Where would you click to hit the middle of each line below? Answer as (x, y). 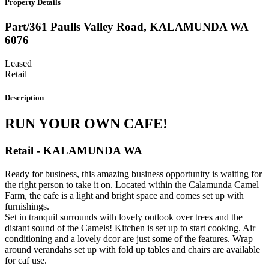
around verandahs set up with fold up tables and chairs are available (132, 249)
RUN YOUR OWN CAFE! (86, 124)
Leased (18, 63)
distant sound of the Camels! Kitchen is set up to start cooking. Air (130, 228)
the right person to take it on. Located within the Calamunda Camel (132, 184)
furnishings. (27, 206)
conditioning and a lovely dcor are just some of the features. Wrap (129, 238)
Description (24, 98)
